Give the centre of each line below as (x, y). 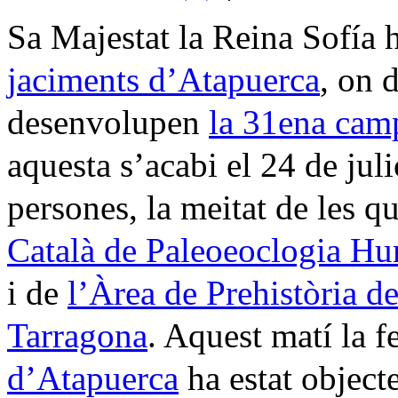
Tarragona (77, 335)
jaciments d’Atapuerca (163, 79)
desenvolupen (108, 122)
